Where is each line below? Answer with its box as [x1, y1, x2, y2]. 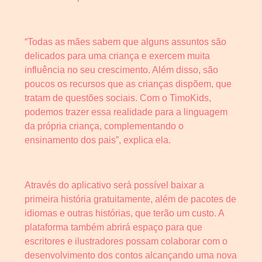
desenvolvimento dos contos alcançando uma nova [25, 250, 237, 260]
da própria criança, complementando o [25, 120, 184, 131]
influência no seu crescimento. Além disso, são [25, 64, 218, 75]
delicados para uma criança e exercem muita [25, 50, 210, 61]
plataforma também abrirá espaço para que [25, 222, 202, 232]
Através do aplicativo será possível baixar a [25, 180, 204, 190]
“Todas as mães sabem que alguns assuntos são [25, 36, 226, 47]
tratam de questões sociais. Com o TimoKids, [25, 92, 211, 103]
